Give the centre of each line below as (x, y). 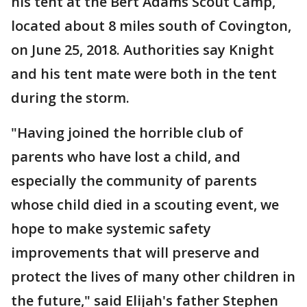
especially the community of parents (134, 181)
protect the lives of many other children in (153, 277)
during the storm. (70, 98)
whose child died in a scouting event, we (145, 205)
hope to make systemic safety (111, 229)
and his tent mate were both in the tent (144, 74)
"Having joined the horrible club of (127, 133)
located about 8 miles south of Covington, (151, 26)
